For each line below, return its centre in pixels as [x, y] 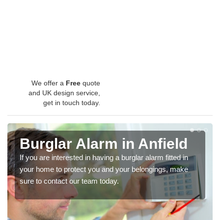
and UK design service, [64, 93]
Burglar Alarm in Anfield [104, 144]
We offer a [49, 83]
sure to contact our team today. [69, 181]
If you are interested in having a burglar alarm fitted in [104, 158]
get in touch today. [72, 103]
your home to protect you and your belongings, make [104, 169]
